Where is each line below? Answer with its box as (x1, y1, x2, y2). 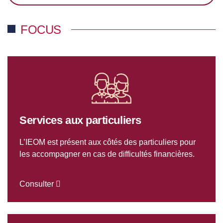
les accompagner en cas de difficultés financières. (19, 149, 195, 158)
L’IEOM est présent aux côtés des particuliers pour (19, 137, 196, 146)
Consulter (19, 179, 56, 188)
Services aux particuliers (19, 113, 141, 126)
